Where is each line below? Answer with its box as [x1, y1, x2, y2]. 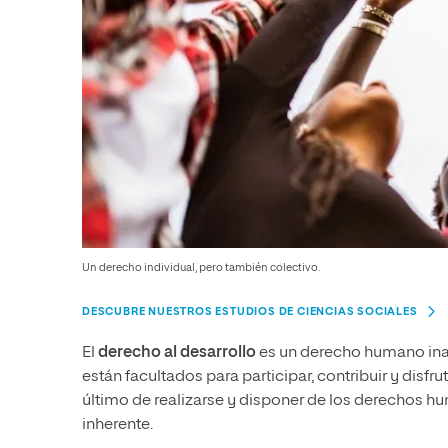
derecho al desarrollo [98, 345, 256, 362]
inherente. [82, 417, 153, 434]
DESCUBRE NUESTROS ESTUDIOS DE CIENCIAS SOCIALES [82, 306, 418, 318]
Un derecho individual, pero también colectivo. [82, 262, 320, 274]
